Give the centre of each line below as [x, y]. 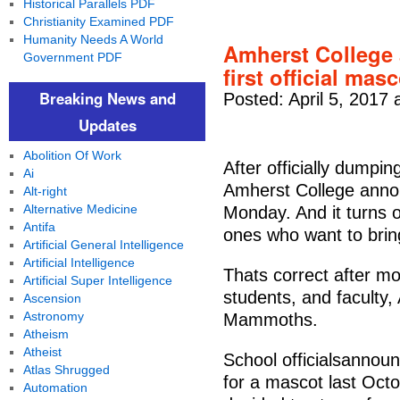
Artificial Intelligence [79, 262]
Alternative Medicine [80, 209]
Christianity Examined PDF [98, 21]
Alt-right [45, 191]
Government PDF [72, 57]
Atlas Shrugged [66, 370]
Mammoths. [271, 320]
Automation [55, 387]
